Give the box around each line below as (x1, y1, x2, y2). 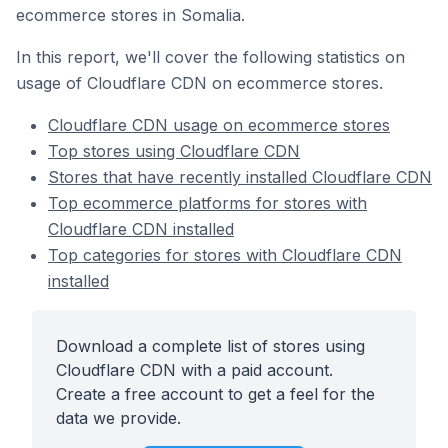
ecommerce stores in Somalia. (16, 5, 245, 25)
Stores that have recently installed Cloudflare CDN (48, 167, 432, 187)
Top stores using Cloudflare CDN (48, 141, 300, 161)
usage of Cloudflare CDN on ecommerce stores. (16, 73, 383, 93)
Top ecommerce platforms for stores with (48, 193, 367, 213)
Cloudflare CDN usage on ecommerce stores (48, 115, 390, 135)
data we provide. (56, 408, 181, 428)
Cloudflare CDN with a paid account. (56, 360, 333, 380)
